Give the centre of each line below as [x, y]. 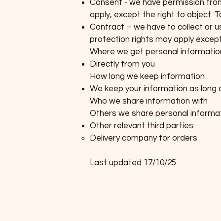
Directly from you [122, 64]
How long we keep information [147, 77]
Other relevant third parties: [142, 126]
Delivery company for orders [144, 138]
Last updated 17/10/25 [133, 163]
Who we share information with [149, 101]
